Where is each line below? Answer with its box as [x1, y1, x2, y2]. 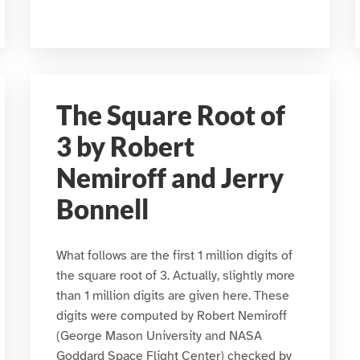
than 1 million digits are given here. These [55, 287, 289, 304]
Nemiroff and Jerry [55, 162, 284, 194]
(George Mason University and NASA [55, 327, 262, 344]
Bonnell [55, 193, 149, 225]
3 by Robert [55, 130, 194, 162]
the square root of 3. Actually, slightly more [55, 267, 295, 284]
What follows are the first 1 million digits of [55, 247, 292, 264]
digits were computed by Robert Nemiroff [55, 307, 287, 324]
